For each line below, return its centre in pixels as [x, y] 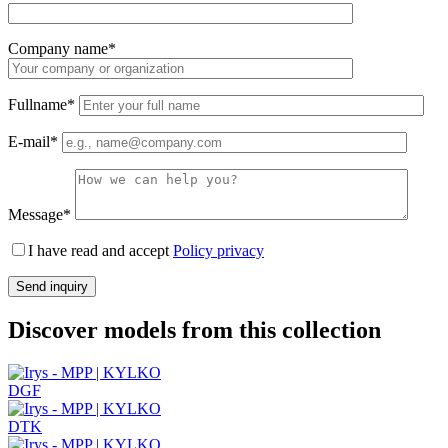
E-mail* [35, 141]
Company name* [62, 48]
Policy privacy [218, 250]
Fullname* [43, 104]
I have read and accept [100, 250]
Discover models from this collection [194, 329]
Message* [41, 214]
